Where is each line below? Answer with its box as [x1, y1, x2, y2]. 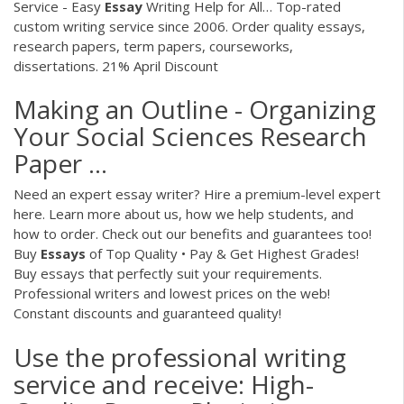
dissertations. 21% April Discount [14, 56, 218, 75]
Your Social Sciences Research [14, 119, 367, 154]
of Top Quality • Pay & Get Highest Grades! [86, 244, 359, 263]
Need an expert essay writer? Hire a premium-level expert [14, 185, 381, 204]
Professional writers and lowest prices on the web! [14, 284, 330, 303]
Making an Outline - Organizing [14, 92, 376, 127]
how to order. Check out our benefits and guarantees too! [14, 225, 372, 243]
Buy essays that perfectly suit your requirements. [14, 264, 322, 283]
